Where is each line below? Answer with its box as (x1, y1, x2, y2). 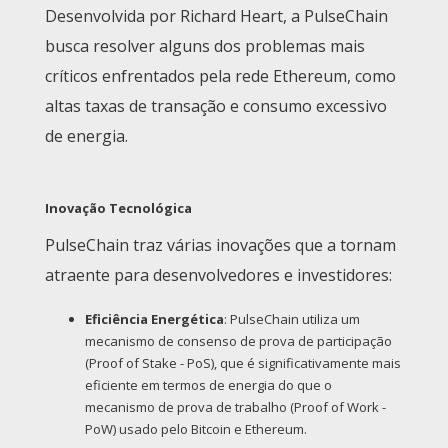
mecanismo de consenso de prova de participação (85, 332, 392, 351)
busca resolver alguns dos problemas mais (45, 35, 365, 58)
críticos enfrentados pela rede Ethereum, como (45, 65, 396, 88)
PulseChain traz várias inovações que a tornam (45, 234, 396, 257)
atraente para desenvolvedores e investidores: (45, 264, 392, 287)
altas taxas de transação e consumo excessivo (45, 95, 387, 118)
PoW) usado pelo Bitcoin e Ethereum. (85, 420, 307, 439)
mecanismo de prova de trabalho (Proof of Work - (85, 398, 386, 417)
